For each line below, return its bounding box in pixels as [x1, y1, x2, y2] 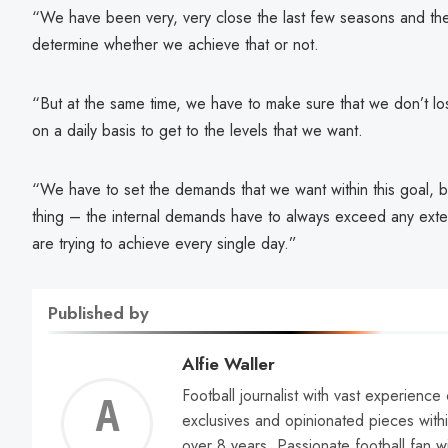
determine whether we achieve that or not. [32, 33, 319, 57]
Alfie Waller [182, 351, 275, 378]
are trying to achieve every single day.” [32, 232, 297, 256]
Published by [48, 300, 149, 327]
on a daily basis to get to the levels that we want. [32, 119, 363, 143]
